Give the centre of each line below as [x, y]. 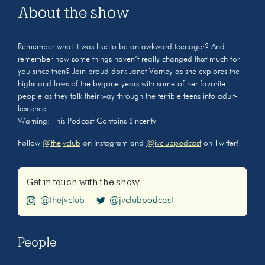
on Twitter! [220, 143]
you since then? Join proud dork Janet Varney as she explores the [129, 71]
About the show [74, 12]
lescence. [33, 109]
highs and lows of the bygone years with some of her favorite [122, 84]
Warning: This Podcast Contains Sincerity [87, 121]
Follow [30, 143]
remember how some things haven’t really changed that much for [129, 59]
